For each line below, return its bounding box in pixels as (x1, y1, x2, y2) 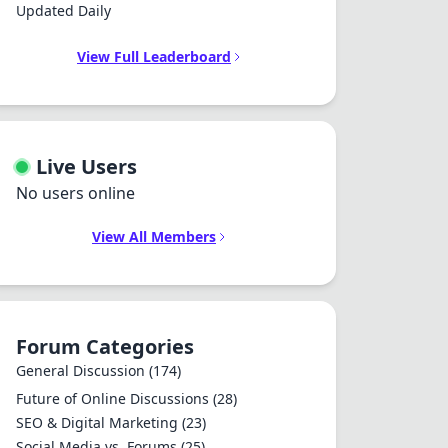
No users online (16, 182, 135, 204)
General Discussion (16, 361, 149, 380)
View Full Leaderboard (77, 47, 231, 66)
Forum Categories (16, 333, 194, 360)
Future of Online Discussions (16, 389, 213, 408)
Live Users (36, 153, 137, 180)
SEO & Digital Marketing (16, 413, 182, 432)
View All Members (92, 227, 216, 246)
